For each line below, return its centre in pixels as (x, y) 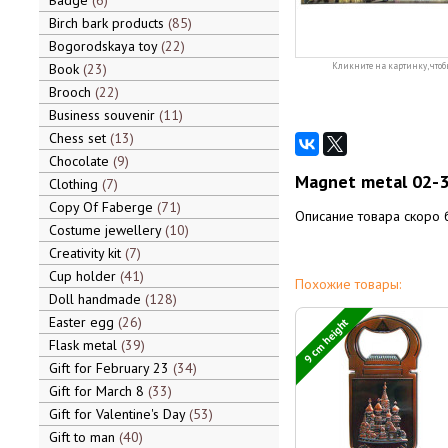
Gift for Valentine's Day (118, 414)
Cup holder (84, 276)
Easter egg (83, 322)
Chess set (79, 138)
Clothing (75, 184)
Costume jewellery (106, 230)
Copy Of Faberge (102, 207)
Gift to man (83, 437)
